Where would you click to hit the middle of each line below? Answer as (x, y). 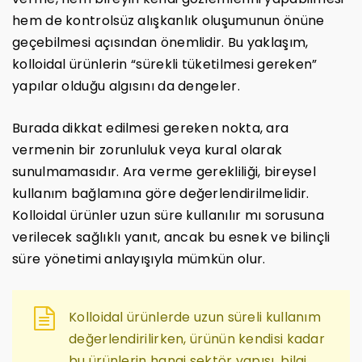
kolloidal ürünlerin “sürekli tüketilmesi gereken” (165, 64)
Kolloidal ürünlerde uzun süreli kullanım (195, 317)
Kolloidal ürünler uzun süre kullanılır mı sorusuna (168, 215)
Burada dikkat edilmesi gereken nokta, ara (151, 128)
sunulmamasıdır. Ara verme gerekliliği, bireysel (164, 171)
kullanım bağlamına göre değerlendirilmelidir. (161, 193)
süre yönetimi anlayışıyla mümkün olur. (139, 259)
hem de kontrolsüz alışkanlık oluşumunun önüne (168, 20)
